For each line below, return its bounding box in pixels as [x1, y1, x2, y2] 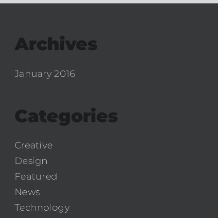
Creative [15, 139, 53, 151]
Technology [15, 201, 70, 213]
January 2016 [15, 68, 75, 79]
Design [15, 155, 48, 166]
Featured [15, 170, 58, 182]
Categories [15, 105, 118, 127]
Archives [15, 33, 97, 55]
